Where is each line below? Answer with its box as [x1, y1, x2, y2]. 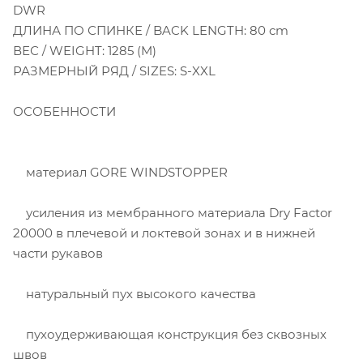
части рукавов [13, 245, 103, 261]
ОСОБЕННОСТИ [13, 103, 116, 119]
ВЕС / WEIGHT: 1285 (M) [13, 42, 156, 58]
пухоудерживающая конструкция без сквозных [13, 326, 327, 342]
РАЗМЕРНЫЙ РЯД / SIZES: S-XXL [13, 62, 216, 79]
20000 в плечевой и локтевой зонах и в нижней [13, 224, 315, 241]
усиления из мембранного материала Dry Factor [13, 204, 332, 220]
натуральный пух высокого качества [13, 285, 256, 301]
